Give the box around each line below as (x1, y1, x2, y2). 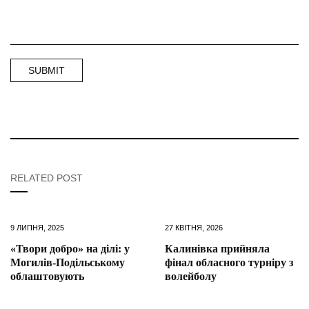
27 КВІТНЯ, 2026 (165, 223, 223, 232)
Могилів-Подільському (10, 256, 125, 268)
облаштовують (10, 270, 84, 282)
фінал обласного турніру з (165, 256, 293, 268)
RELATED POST (10, 172, 83, 183)
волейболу (165, 270, 217, 282)
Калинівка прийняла (165, 242, 270, 255)
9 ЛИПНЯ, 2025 (10, 223, 64, 232)
